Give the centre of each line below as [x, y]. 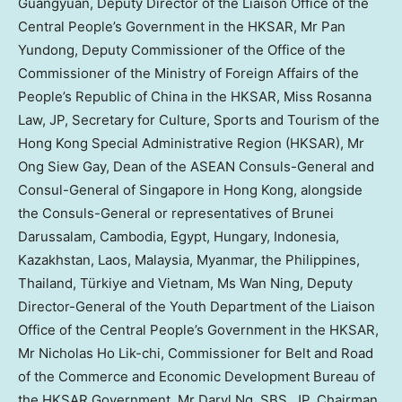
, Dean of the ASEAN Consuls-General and [240, 167]
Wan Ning [270, 284]
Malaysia [162, 260]
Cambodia [131, 237]
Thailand [45, 284]
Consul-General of [79, 190]
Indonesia [305, 237]
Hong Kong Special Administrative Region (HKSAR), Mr [191, 144]
